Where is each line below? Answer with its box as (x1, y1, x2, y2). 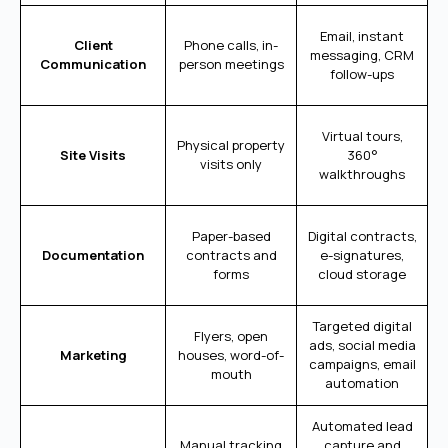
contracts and (185, 245, 277, 264)
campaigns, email (308, 354, 416, 373)
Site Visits (60, 145, 126, 164)
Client (73, 35, 113, 54)
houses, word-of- (178, 345, 284, 364)
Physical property (177, 135, 285, 154)
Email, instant (320, 26, 404, 45)
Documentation (42, 245, 144, 264)
